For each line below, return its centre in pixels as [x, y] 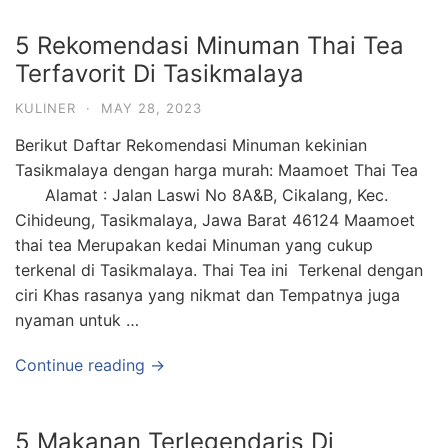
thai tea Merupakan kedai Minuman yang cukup [194, 245]
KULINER [45, 108]
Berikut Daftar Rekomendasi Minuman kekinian [191, 145]
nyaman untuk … [77, 320]
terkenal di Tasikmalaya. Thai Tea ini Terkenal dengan [219, 270]
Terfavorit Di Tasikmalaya [159, 73]
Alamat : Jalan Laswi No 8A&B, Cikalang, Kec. [201, 195]
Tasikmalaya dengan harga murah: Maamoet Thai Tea [221, 170]
